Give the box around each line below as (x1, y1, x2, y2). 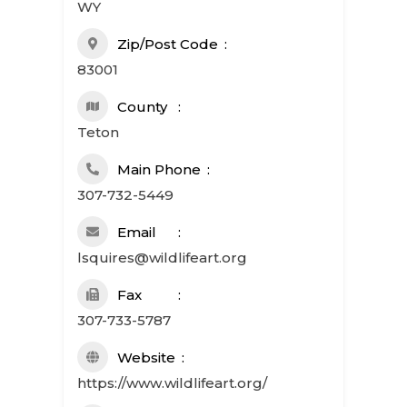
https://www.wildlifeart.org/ (76, 374, 267, 392)
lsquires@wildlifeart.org (76, 249, 247, 266)
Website (116, 349, 175, 366)
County (116, 98, 167, 115)
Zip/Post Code (116, 35, 218, 53)
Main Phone (116, 161, 201, 178)
